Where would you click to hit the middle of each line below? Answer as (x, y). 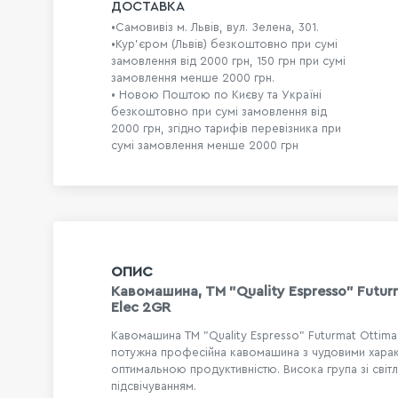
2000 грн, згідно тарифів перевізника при (226, 129)
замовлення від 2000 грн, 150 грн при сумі (228, 61)
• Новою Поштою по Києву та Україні (216, 95)
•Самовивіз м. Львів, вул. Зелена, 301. (215, 28)
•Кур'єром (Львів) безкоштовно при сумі (224, 44)
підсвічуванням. (154, 386)
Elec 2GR (141, 308)
